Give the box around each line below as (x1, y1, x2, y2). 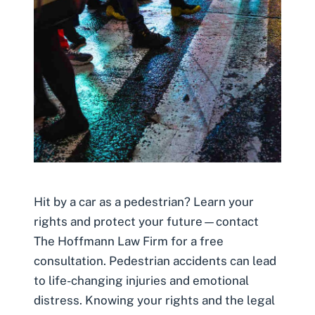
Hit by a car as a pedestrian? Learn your (34, 194, 254, 209)
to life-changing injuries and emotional (34, 273, 249, 288)
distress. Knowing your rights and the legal (34, 292, 275, 307)
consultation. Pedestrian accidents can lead (34, 253, 276, 268)
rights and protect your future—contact (34, 214, 259, 229)
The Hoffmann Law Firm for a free (34, 233, 224, 248)
